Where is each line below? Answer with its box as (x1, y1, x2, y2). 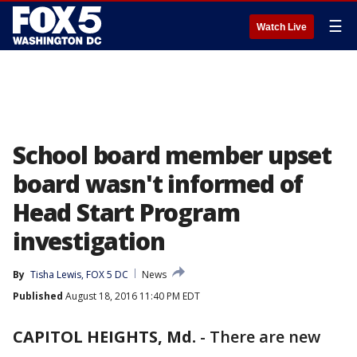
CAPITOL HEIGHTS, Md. (13, 326, 196, 347)
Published (13, 289, 63, 303)
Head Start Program (13, 196, 240, 229)
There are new (210, 326, 320, 347)
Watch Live (257, 22, 307, 33)
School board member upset (13, 139, 331, 171)
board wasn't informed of (13, 167, 304, 200)
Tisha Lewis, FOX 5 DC (30, 268, 128, 281)
